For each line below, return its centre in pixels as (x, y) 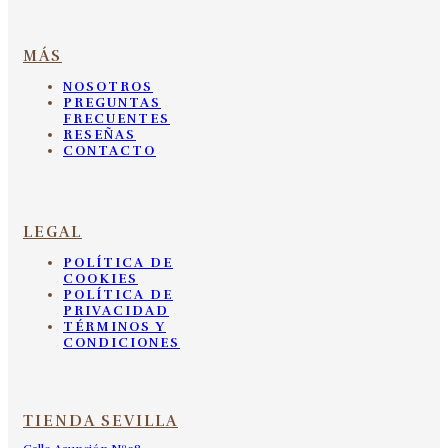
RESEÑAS (99, 134)
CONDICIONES (121, 342)
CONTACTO (109, 150)
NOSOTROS (108, 86)
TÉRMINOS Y (114, 326)
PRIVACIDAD (116, 310)
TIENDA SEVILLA (100, 420)
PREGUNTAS (112, 102)
